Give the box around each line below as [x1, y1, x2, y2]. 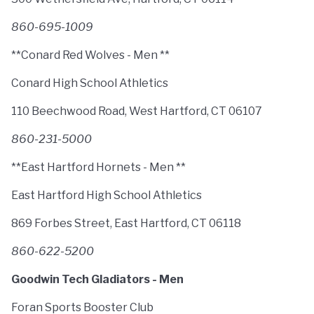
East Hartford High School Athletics [11, 189, 202, 202]
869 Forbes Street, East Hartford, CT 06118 [11, 217, 241, 230]
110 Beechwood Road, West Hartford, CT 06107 [11, 104, 262, 118]
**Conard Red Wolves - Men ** [11, 48, 170, 62]
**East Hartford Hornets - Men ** [11, 161, 186, 174]
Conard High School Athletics [11, 76, 168, 90]
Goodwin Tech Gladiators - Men [11, 273, 184, 286]
